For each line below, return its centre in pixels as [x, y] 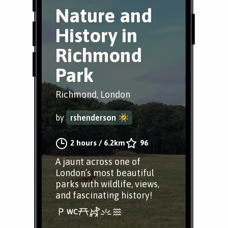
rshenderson [93, 118]
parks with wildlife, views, [107, 184]
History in [96, 35]
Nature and [104, 16]
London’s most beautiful [105, 173]
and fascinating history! [104, 195]
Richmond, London [93, 94]
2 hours [83, 143]
